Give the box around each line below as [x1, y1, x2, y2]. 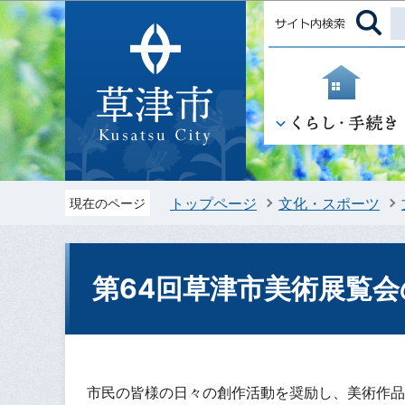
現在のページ [70, 195, 146, 211]
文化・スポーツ [278, 193, 380, 212]
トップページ [170, 193, 257, 212]
